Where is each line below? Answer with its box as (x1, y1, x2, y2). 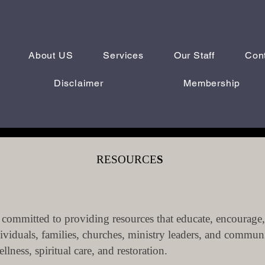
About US (28, 50, 73, 61)
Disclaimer (53, 77, 104, 89)
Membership (183, 77, 241, 89)
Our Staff (173, 50, 215, 61)
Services (103, 50, 144, 61)
